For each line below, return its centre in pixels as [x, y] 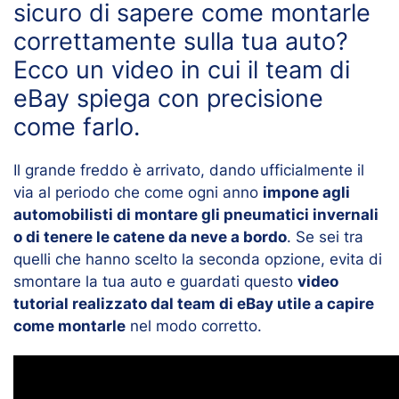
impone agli [306, 192]
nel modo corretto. [194, 326]
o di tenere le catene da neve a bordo [150, 236]
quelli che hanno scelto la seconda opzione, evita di [198, 259]
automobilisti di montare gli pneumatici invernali [196, 214]
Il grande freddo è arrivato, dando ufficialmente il [189, 170]
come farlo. [77, 126]
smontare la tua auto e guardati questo [155, 281]
